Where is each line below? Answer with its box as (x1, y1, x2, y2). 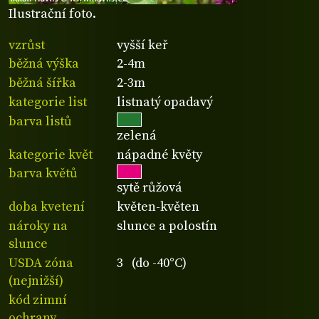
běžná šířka (9, 75, 76, 92)
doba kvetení (9, 199, 85, 216)
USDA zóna (9, 254, 73, 271)
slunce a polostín (117, 218, 218, 235)
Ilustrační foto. (9, 6, 96, 23)
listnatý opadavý (117, 93, 214, 110)
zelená (117, 127, 157, 144)
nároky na (9, 218, 68, 235)
